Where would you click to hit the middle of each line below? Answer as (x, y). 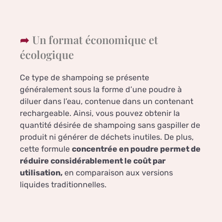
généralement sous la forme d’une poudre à (101, 90)
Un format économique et (95, 40)
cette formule (46, 149)
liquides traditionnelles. (63, 185)
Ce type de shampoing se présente (84, 78)
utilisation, (41, 173)
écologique (47, 55)
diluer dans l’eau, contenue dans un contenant (107, 102)
